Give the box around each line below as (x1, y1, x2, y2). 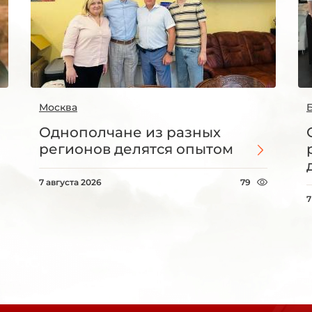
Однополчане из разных (39, 124, 221, 141)
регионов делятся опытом (39, 141, 233, 158)
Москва (39, 101, 77, 114)
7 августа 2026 (39, 177, 102, 188)
